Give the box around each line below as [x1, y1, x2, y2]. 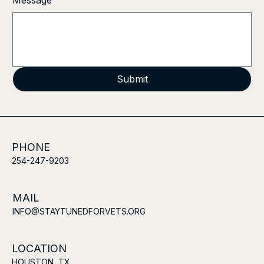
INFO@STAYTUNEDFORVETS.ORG [12, 206, 146, 216]
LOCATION [12, 242, 67, 255]
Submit [116, 73, 148, 85]
